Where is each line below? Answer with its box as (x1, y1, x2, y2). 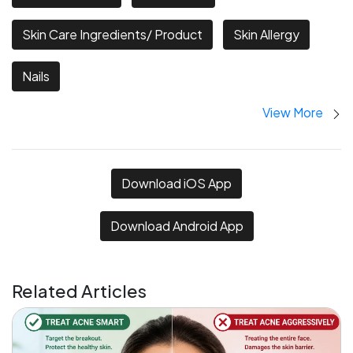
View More (262, 104, 325, 121)
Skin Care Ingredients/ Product (22, 26, 203, 43)
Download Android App (110, 217, 243, 235)
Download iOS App (121, 175, 232, 192)
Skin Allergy (233, 26, 299, 43)
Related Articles (12, 280, 147, 303)
